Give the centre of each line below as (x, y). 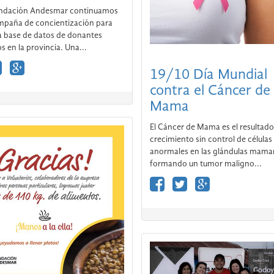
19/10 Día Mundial (209, 28)
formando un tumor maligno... (206, 117)
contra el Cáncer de (210, 44)
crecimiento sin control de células (211, 93)
